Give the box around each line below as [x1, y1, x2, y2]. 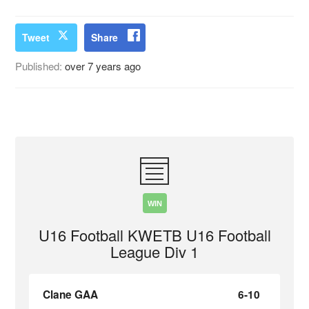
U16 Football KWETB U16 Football [38, 224, 271, 246]
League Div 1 [110, 241, 199, 262]
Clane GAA [43, 287, 99, 302]
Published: [15, 59, 66, 73]
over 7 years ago [65, 59, 141, 73]
